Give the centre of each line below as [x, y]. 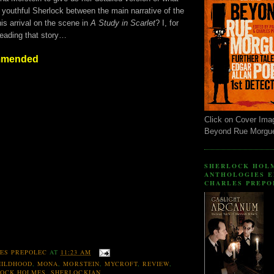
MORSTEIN [81, 264]
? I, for [167, 23]
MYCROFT [121, 264]
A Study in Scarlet [122, 23]
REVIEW [156, 264]
